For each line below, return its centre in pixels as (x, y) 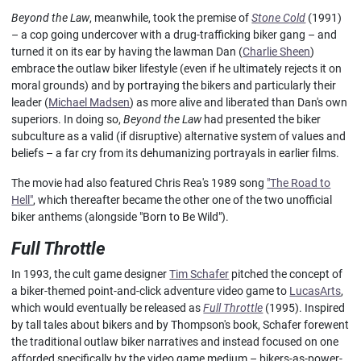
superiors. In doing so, (68, 119)
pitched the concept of (286, 274)
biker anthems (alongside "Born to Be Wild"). (120, 217)
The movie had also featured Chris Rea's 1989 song (139, 183)
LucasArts (315, 291)
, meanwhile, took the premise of (171, 18)
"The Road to (299, 183)
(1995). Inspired (304, 308)
